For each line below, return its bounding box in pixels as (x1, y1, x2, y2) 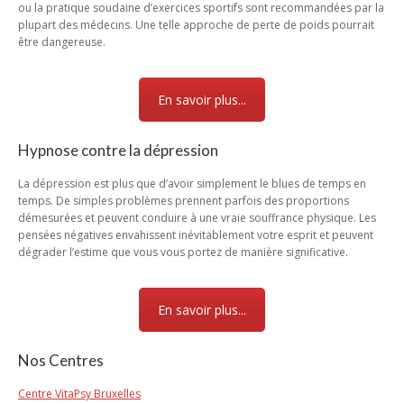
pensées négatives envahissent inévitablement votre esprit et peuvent (18, 227, 373, 243)
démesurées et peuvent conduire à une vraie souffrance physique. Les (18, 210, 376, 225)
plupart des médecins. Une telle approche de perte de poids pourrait (18, 17, 374, 32)
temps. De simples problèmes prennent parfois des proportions (18, 193, 349, 208)
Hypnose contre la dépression (18, 141, 218, 160)
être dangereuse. (18, 34, 106, 50)
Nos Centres (18, 351, 104, 370)
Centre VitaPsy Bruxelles (18, 386, 141, 401)
